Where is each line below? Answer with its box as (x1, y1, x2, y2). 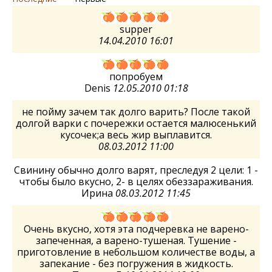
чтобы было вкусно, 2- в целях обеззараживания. (19, 174, 253, 188)
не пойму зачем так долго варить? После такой (22, 104, 250, 118)
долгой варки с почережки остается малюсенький (16, 116, 256, 130)
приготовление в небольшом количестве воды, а (17, 245, 255, 259)
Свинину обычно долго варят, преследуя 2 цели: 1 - (14, 163, 258, 177)
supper (120, 22, 152, 36)
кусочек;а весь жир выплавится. (60, 127, 212, 141)
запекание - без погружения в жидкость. (39, 256, 233, 270)
